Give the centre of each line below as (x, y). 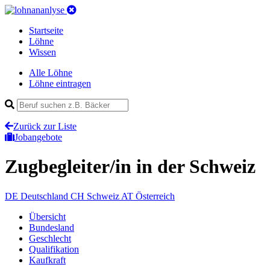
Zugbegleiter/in (71, 167)
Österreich (155, 196)
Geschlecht (50, 238)
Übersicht (47, 216)
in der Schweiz (196, 167)
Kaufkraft (47, 260)
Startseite (46, 30)
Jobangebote (38, 137)
